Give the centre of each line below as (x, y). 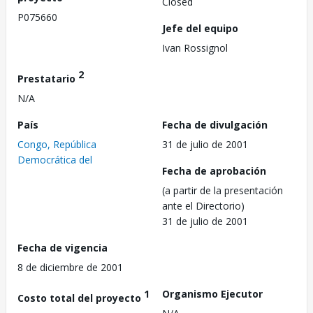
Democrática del (55, 159)
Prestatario (48, 78)
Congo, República (57, 144)
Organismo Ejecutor (212, 293)
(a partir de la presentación (223, 190)
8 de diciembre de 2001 (70, 267)
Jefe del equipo (200, 28)
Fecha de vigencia (63, 247)
